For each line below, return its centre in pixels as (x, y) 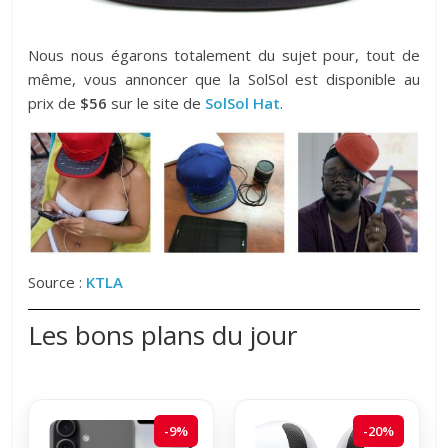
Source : (57, 282)
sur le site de (156, 103)
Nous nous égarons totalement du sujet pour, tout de (224, 55)
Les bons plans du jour (163, 335)
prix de (54, 103)
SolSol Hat (243, 103)
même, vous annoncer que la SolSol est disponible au (224, 79)
